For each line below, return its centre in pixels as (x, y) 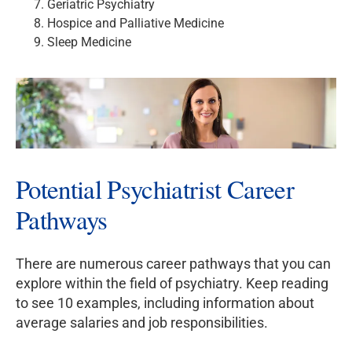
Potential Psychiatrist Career (155, 189)
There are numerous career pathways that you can (173, 264)
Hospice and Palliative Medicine (136, 24)
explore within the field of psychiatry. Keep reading (172, 284)
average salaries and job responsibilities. (142, 323)
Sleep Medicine (89, 42)
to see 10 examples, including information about (165, 303)
